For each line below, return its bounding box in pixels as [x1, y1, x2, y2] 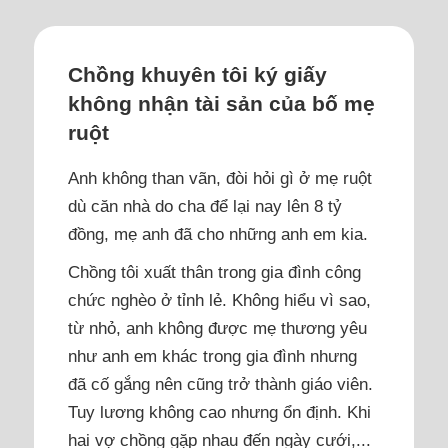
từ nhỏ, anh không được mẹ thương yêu [68, 317, 368, 338]
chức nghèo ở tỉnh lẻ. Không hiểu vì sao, [68, 289, 372, 310]
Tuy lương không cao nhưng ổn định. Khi [68, 401, 372, 422]
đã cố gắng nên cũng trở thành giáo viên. [68, 373, 374, 394]
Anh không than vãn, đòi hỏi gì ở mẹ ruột [68, 167, 373, 188]
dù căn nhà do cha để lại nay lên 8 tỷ [68, 195, 343, 216]
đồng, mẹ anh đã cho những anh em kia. [68, 223, 369, 244]
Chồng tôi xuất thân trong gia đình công [68, 261, 362, 282]
